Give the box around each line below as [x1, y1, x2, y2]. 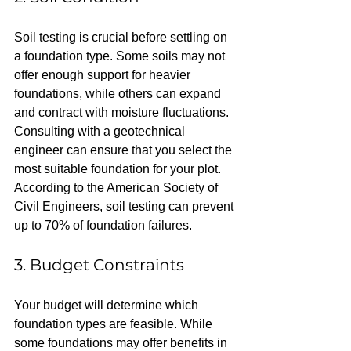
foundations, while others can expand [14, 87, 224, 100]
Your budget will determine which [14, 299, 201, 312]
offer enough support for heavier [14, 68, 194, 81]
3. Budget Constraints [14, 255, 184, 274]
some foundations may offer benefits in [14, 336, 230, 349]
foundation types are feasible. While [14, 317, 215, 331]
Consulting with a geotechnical [14, 125, 188, 138]
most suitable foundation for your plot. [14, 162, 224, 175]
